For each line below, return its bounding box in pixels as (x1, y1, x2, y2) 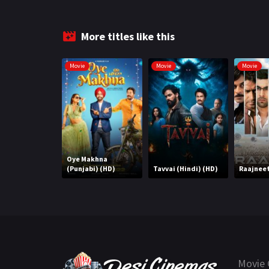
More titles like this (81, 29, 175, 43)
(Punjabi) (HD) (67, 164, 115, 174)
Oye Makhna (67, 154, 107, 164)
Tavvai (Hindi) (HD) (153, 164, 218, 174)
